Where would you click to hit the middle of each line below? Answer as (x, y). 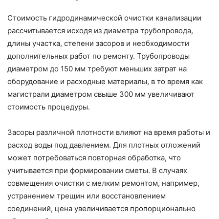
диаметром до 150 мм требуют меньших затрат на (97, 69)
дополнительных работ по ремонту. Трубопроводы (99, 56)
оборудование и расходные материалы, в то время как (105, 82)
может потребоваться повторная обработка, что (94, 158)
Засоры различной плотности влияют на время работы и (109, 132)
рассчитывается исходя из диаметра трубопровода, (100, 31)
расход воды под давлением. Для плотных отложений (104, 145)
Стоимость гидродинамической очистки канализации (104, 18)
